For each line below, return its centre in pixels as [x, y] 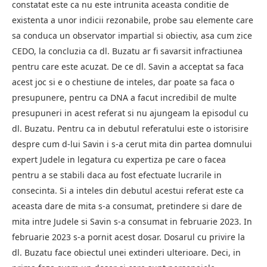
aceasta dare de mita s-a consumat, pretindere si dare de [127, 206]
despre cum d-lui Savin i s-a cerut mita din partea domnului [132, 144]
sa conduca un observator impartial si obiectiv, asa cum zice [132, 35]
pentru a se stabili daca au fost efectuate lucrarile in [117, 175]
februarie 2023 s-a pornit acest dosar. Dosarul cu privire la [128, 237]
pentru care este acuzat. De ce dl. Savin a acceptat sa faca [128, 66]
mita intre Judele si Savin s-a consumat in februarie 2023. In [132, 221]
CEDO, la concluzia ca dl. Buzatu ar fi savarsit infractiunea [127, 51]
